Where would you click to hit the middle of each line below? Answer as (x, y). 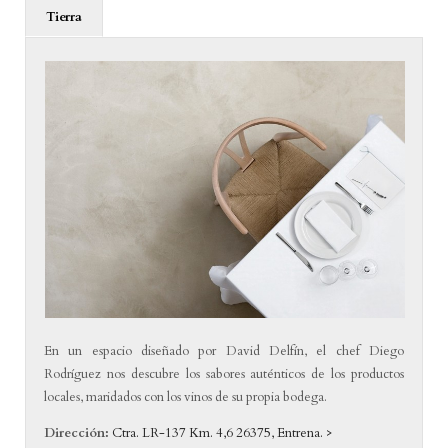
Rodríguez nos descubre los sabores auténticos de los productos (224, 373)
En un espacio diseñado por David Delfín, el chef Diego (224, 350)
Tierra (63, 17)
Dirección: (77, 432)
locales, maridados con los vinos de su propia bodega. (186, 396)
